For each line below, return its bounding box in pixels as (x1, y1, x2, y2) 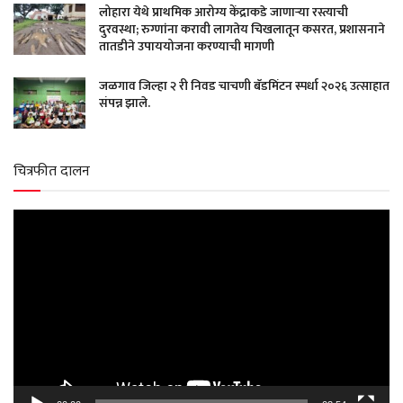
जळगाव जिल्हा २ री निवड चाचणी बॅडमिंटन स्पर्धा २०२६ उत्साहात (99, 76, 390, 97)
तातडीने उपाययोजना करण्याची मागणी (99, 36, 274, 58)
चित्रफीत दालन (13, 159, 90, 184)
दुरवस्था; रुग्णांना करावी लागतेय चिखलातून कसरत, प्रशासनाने (99, 19, 385, 40)
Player (13, 233, 54, 261)
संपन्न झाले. (99, 93, 150, 114)
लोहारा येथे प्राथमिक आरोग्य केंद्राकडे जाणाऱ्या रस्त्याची (99, 2, 348, 23)
